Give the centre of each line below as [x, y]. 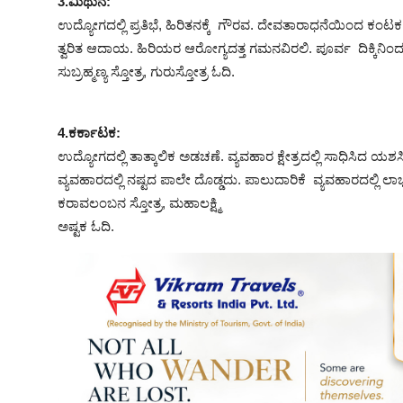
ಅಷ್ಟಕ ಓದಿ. [88, 227]
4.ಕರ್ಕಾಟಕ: [89, 133]
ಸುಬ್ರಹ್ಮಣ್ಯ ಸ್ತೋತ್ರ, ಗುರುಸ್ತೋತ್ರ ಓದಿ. [146, 72]
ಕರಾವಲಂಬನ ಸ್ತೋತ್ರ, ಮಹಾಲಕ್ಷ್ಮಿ [139, 203]
